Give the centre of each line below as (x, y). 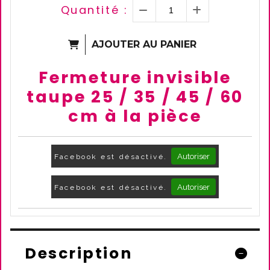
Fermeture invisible (135, 77)
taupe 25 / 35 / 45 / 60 (135, 97)
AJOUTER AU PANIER (144, 44)
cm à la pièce (135, 116)
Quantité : (94, 10)
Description (79, 253)
